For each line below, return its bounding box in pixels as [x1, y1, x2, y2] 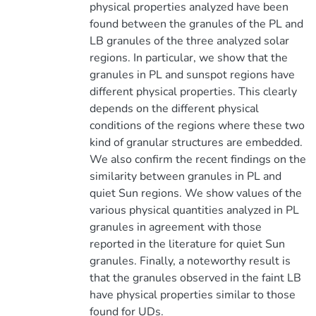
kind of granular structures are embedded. [89, 135, 303, 150]
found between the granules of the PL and [89, 16, 303, 32]
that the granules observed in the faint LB [89, 270, 301, 286]
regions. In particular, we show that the [89, 50, 288, 66]
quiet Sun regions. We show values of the [89, 186, 302, 201]
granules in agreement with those [89, 219, 262, 235]
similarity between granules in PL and [89, 169, 281, 184]
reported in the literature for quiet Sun [89, 236, 285, 252]
